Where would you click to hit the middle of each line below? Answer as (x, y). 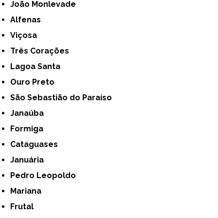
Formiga (29, 128)
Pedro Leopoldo (46, 175)
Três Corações (42, 51)
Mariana (29, 191)
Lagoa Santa (38, 66)
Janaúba (29, 113)
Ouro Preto (36, 82)
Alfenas (28, 19)
